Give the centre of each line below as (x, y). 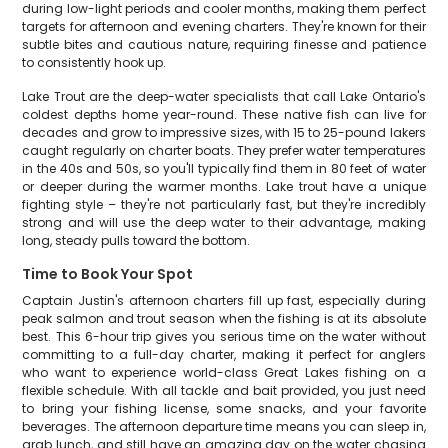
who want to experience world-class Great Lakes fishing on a (224, 372)
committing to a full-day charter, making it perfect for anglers (224, 354)
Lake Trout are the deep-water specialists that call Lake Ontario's (224, 96)
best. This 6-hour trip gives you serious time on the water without (224, 336)
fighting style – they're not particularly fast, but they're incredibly (224, 204)
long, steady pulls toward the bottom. (136, 240)
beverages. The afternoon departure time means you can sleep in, (224, 426)
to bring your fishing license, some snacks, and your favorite (224, 408)
